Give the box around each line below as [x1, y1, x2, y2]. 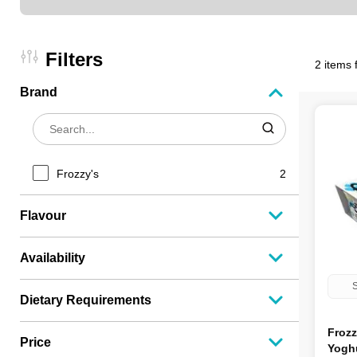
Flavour [20, 209, 66, 222]
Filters [45, 49, 103, 70]
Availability [20, 251, 85, 265]
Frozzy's [57, 167, 99, 180]
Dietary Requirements [20, 293, 151, 307]
